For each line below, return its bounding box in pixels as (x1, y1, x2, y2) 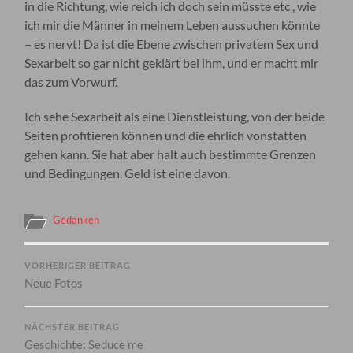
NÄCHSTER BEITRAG (24, 321, 121, 332)
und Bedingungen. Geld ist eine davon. (24, 165, 231, 180)
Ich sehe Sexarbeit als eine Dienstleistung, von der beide (24, 108, 325, 124)
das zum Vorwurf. (24, 73, 118, 89)
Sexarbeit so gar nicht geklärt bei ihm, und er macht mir (24, 54, 319, 70)
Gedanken (53, 213, 100, 226)
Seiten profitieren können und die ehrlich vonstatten (24, 127, 307, 143)
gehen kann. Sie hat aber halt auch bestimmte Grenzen (24, 146, 317, 162)
